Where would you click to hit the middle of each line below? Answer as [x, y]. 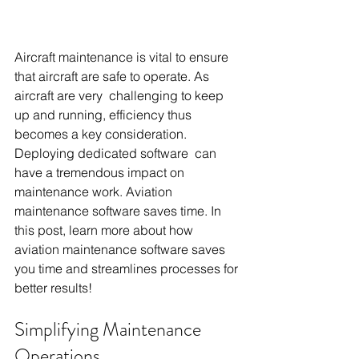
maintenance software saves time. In [119, 211]
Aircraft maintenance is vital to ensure [125, 57]
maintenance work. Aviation [95, 192]
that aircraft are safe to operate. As [113, 76]
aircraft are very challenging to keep [121, 95]
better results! [53, 288]
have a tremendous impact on [101, 172]
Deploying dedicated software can [117, 153]
